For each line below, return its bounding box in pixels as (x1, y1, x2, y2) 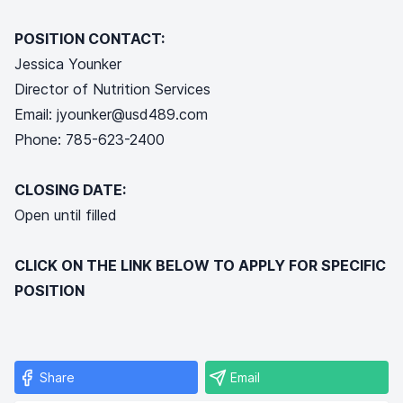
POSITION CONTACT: (14, 30, 165, 48)
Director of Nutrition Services (14, 80, 210, 98)
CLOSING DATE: (14, 181, 184, 199)
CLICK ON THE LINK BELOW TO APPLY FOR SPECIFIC (14, 256, 386, 274)
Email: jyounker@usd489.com (14, 105, 212, 123)
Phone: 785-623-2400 (14, 130, 165, 148)
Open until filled (14, 206, 117, 224)
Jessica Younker (14, 55, 121, 73)
